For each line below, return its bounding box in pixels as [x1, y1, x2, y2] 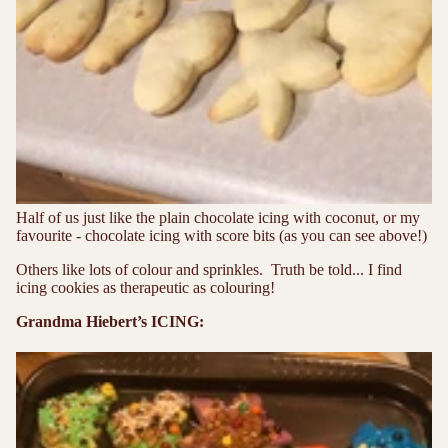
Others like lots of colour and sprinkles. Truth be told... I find [16, 261, 402, 279]
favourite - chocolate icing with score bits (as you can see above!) [16, 227, 427, 245]
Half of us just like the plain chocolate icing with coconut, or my [16, 209, 420, 227]
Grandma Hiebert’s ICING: [16, 313, 204, 331]
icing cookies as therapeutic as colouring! [16, 279, 275, 297]
